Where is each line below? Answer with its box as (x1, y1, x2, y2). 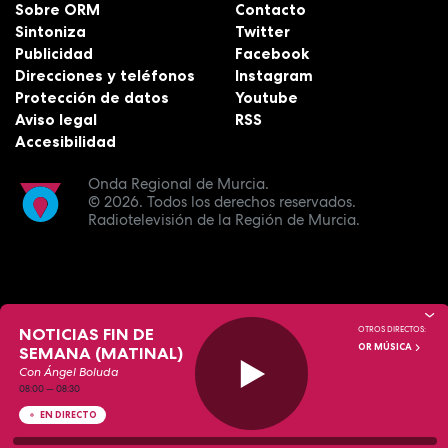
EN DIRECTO (40, 408, 98, 421)
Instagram (235, 65, 314, 85)
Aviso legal (15, 109, 97, 129)
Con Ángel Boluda (19, 364, 120, 380)
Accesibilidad (15, 131, 116, 151)
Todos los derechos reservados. (143, 192, 357, 213)
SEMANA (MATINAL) (19, 342, 184, 363)
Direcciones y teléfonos (15, 65, 195, 85)
